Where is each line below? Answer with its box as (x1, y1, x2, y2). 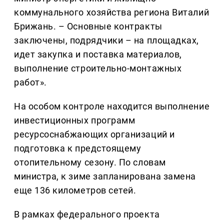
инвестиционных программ (14, 115, 135, 126)
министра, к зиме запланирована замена (14, 171, 196, 182)
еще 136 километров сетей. (14, 185, 136, 196)
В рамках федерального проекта (14, 209, 160, 220)
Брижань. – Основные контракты (14, 21, 162, 32)
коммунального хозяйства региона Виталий (14, 7, 209, 18)
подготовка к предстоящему (14, 143, 141, 154)
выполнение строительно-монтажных (14, 63, 182, 74)
